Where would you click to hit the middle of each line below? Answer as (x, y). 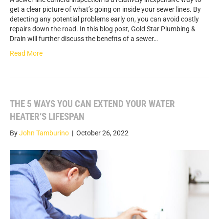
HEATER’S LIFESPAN (47, 117)
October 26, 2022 (102, 133)
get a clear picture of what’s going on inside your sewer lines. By (105, 10)
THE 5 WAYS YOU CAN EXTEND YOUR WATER (92, 104)
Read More (26, 54)
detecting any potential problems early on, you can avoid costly (104, 19)
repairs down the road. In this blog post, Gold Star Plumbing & (103, 29)
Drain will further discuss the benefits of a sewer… (84, 39)
